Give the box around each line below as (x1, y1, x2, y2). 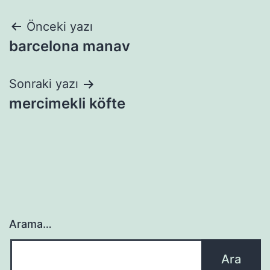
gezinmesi (8, 44, 112, 71)
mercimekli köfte (9, 95, 125, 112)
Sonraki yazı (9, 77, 78, 91)
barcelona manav (9, 37, 130, 55)
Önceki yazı (27, 19, 93, 34)
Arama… (9, 217, 52, 230)
